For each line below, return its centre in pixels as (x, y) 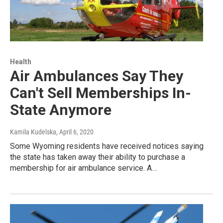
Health (21, 62)
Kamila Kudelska (33, 132)
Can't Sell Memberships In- (101, 93)
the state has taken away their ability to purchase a (98, 157)
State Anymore (61, 110)
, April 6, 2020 (75, 132)
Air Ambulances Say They (97, 76)
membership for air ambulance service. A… (83, 168)
